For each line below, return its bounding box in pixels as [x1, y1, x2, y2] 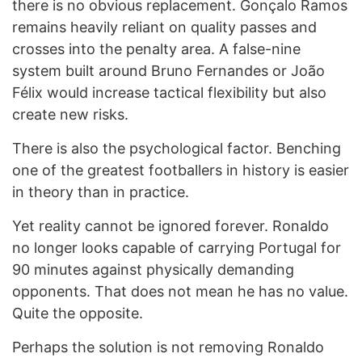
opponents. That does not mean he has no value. [12, 283, 348, 301]
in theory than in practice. [12, 183, 189, 201]
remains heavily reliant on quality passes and [12, 19, 317, 36]
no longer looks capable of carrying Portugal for [12, 239, 341, 257]
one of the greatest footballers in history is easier [12, 162, 349, 179]
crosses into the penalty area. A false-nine [12, 40, 301, 58]
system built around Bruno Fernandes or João [12, 62, 325, 80]
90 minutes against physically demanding [12, 261, 294, 279]
